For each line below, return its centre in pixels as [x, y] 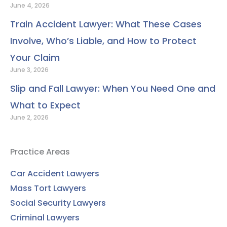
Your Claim [35, 57]
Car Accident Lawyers [55, 173]
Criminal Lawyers [45, 217]
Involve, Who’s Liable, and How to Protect [103, 41]
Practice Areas [40, 152]
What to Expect [45, 105]
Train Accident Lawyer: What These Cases [106, 24]
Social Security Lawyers [58, 203]
